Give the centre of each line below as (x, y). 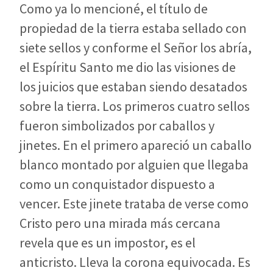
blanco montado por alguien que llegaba (134, 164)
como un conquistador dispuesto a (117, 184)
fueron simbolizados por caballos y (117, 125)
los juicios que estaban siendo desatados (133, 86)
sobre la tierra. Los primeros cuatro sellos (135, 106)
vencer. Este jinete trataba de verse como (134, 203)
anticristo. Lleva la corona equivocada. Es (135, 262)
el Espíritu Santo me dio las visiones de (128, 67)
